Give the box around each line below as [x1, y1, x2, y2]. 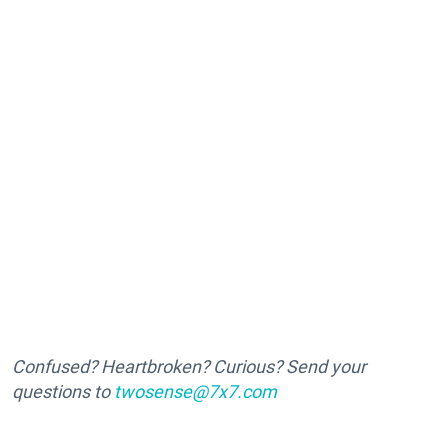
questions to [12, 381, 114, 402]
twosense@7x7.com [114, 381, 277, 402]
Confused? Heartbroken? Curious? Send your [12, 356, 366, 377]
